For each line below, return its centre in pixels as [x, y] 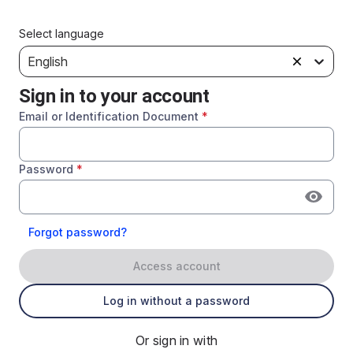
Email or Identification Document [109, 116]
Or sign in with [176, 340]
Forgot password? [78, 232]
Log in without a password [176, 301]
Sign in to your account [114, 96]
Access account [176, 266]
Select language [61, 33]
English [48, 61]
